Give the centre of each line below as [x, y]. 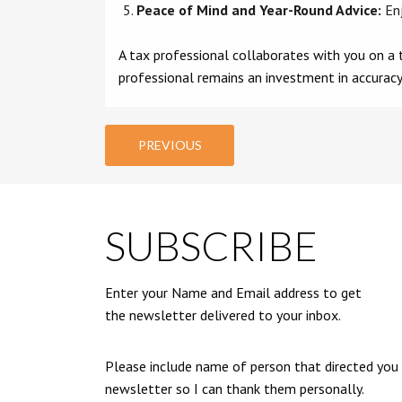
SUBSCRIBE [211, 246]
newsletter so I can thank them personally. [235, 389]
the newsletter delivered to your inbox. [223, 315]
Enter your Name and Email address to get [233, 293]
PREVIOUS [170, 145]
